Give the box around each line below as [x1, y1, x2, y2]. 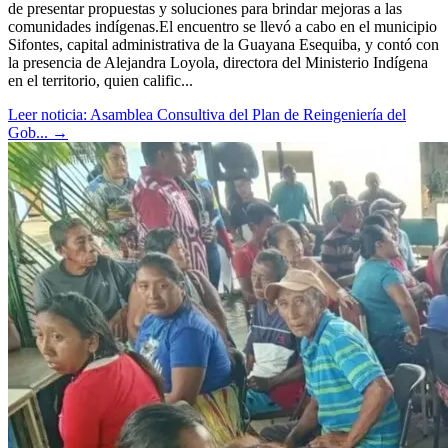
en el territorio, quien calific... [8, 72, 193, 90]
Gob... [8, 124, 52, 142]
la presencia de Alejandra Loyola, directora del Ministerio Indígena [8, 54, 428, 72]
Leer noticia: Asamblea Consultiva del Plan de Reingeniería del [8, 106, 406, 124]
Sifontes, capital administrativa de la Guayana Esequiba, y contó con [8, 36, 439, 54]
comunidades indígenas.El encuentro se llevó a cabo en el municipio [8, 18, 437, 36]
